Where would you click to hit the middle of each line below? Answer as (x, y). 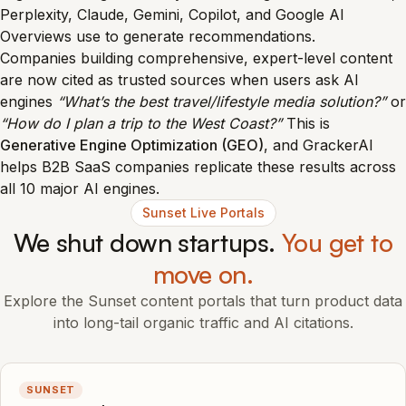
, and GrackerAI (319, 145)
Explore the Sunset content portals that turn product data (203, 301)
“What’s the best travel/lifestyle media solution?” (222, 101)
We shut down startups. (147, 242)
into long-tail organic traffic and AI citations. (203, 323)
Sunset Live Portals (203, 213)
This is (306, 123)
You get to (337, 242)
